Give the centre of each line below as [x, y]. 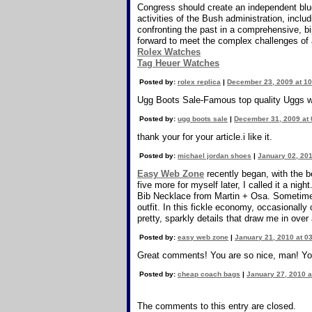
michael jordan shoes [214, 156]
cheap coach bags [209, 274]
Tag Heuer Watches [178, 63]
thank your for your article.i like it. [205, 137]
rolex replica [199, 82]
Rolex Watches [169, 52]
